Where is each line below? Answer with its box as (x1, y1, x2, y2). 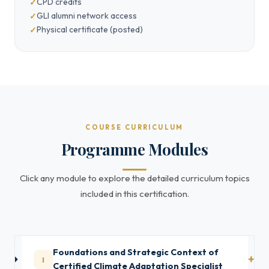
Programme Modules (61, 139, 208, 159)
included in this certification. (80, 188, 189, 199)
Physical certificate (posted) (37, 24, 143, 35)
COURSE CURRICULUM (85, 123, 184, 131)
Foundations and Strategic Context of (53, 247, 219, 258)
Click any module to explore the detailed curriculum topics (19, 172, 250, 184)
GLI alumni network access (37, 10, 137, 21)
